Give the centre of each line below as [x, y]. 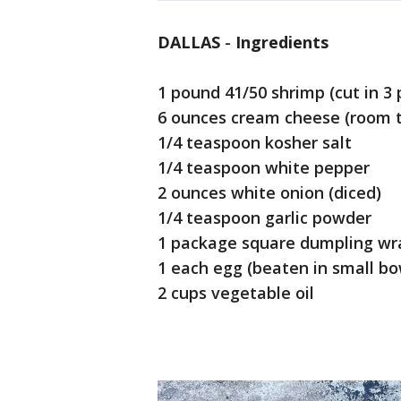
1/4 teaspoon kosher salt [255, 142]
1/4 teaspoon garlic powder [267, 218]
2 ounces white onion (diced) [269, 192]
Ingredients [282, 42]
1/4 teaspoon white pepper [264, 167]
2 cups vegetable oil [236, 293]
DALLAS [189, 42]
